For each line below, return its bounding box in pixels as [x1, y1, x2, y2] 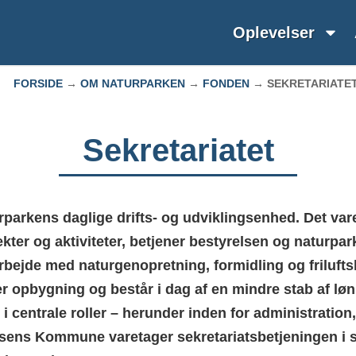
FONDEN [203, 77, 250, 91]
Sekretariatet [82, 133, 274, 168]
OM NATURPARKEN [80, 77, 185, 91]
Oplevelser [233, 24, 315, 42]
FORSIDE [14, 77, 63, 91]
